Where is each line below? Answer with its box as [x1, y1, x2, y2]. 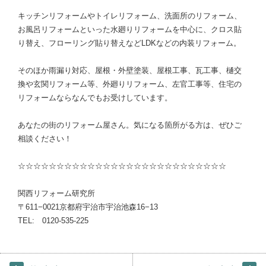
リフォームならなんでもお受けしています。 [18, 93, 172, 103]
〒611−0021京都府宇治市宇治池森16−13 [18, 202, 158, 212]
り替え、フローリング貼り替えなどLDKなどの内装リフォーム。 [18, 39, 241, 48]
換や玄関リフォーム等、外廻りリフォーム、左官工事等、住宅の [18, 80, 242, 89]
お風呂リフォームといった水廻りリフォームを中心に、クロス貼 [18, 25, 242, 34]
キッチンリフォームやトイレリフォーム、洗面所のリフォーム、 [18, 11, 242, 21]
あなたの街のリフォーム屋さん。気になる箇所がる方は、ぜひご [18, 121, 242, 130]
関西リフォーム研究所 [18, 189, 95, 198]
